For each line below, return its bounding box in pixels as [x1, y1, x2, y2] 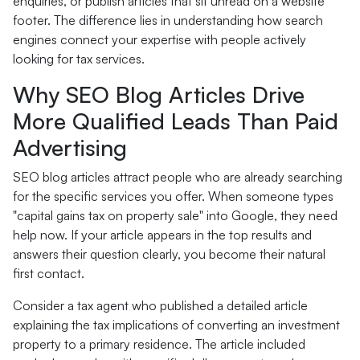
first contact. [13, 265, 84, 281]
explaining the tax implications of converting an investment [13, 317, 340, 333]
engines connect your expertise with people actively [13, 31, 306, 47]
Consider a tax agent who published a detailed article [13, 297, 308, 313]
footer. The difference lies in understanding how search [13, 12, 323, 28]
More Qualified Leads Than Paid [13, 107, 338, 135]
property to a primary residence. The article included [13, 336, 305, 352]
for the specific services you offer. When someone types [13, 188, 333, 204]
